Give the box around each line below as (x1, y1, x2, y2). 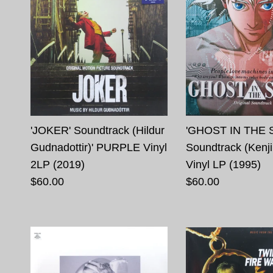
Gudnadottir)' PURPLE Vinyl (30, 141, 167, 154)
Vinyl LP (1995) (185, 158, 261, 171)
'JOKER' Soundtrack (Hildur (30, 124, 165, 136)
